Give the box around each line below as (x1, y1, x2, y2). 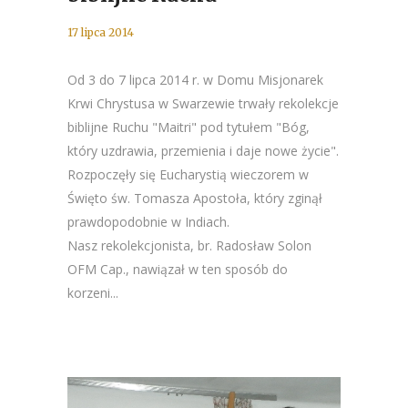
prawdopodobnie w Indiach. (67, 213, 229, 230)
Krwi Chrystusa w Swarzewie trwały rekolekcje (67, 95, 339, 112)
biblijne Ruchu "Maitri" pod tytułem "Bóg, (67, 118, 310, 136)
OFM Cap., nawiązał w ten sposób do (67, 260, 288, 278)
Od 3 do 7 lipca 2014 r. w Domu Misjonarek (67, 71, 323, 88)
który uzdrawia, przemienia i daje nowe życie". (67, 142, 339, 159)
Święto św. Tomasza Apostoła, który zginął (67, 189, 322, 207)
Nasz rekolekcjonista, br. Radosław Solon (67, 237, 311, 254)
